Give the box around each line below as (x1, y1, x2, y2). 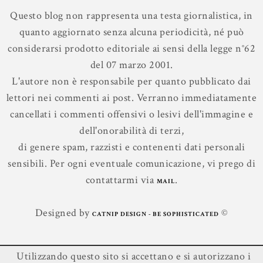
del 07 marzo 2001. (90, 58, 173, 72)
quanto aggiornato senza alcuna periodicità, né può (19, 25, 244, 39)
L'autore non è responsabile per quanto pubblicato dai (12, 74, 251, 88)
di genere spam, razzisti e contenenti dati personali (18, 140, 245, 154)
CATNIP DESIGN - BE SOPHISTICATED (92, 210, 219, 218)
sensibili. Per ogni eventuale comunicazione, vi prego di (8, 156, 255, 170)
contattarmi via (85, 173, 157, 187)
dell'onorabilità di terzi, (79, 123, 184, 137)
